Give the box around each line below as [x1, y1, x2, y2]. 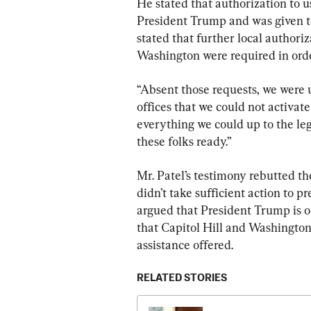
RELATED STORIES [137, 273, 227, 284]
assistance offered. [137, 237, 233, 253]
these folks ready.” [137, 134, 232, 149]
